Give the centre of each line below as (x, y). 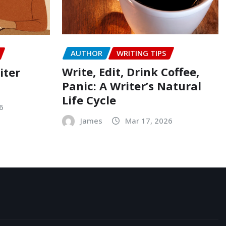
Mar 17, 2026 (149, 120)
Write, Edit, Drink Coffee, (130, 71)
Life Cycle (89, 100)
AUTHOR (86, 53)
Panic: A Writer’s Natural (131, 86)
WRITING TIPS (141, 53)
